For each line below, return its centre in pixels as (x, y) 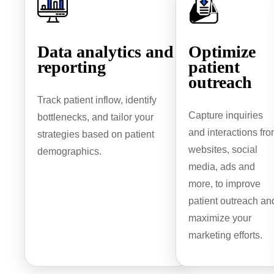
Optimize (222, 52)
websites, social (223, 150)
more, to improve (225, 184)
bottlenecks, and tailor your (96, 117)
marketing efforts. (226, 235)
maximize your (220, 218)
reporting (72, 67)
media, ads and (222, 167)
